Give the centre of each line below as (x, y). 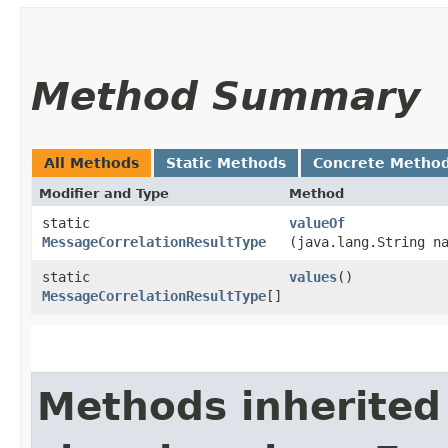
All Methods (91, 162)
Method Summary (225, 96)
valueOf (317, 222)
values (313, 276)
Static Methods (226, 162)
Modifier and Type (104, 193)
